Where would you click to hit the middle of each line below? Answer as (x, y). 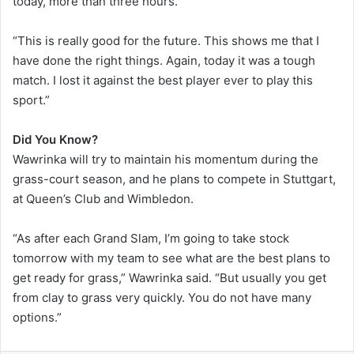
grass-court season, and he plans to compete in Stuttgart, (174, 179)
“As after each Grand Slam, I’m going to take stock (151, 238)
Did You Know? (55, 139)
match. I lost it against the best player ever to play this (163, 80)
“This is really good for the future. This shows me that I (166, 40)
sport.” (31, 100)
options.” (37, 317)
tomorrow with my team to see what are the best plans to (171, 258)
